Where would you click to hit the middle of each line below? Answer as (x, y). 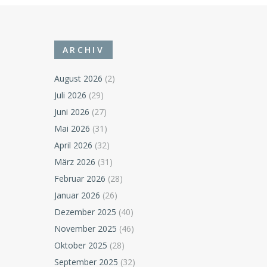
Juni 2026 (72, 111)
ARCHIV (83, 49)
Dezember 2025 (86, 212)
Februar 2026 (80, 178)
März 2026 (75, 162)
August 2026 (79, 78)
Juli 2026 (71, 95)
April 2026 (74, 145)
